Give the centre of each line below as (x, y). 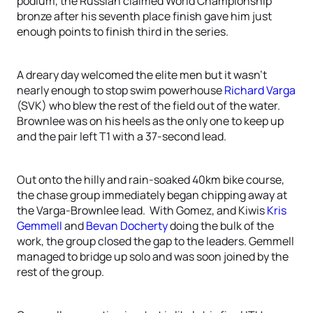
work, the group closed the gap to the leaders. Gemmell (155, 241)
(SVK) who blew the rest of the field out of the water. (148, 105)
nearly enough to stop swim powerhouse (121, 90)
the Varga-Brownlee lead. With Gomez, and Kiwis (142, 210)
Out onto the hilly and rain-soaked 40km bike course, (151, 180)
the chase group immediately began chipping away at (152, 195)
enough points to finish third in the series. (123, 31)
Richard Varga (260, 90)
